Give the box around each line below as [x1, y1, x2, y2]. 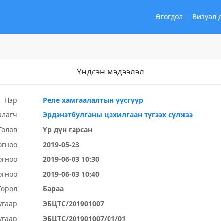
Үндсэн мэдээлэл [77, 66, 144, 77]
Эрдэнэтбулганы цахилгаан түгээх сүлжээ [43, 110, 193, 119]
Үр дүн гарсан [43, 125, 93, 134]
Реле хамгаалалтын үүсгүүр [43, 95, 144, 105]
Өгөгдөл [155, 12, 183, 21]
